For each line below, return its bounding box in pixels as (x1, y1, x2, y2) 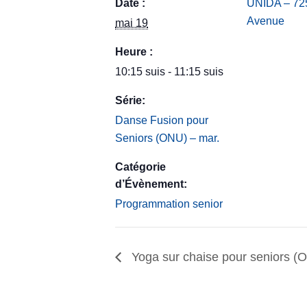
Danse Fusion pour (115, 114, 208, 126)
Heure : (115, 46, 153, 58)
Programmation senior (115, 198, 223, 210)
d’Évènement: (115, 178, 187, 190)
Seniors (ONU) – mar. (115, 132, 219, 144)
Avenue (247, 15, 284, 27)
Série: (115, 95, 145, 106)
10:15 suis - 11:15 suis (115, 66, 223, 77)
